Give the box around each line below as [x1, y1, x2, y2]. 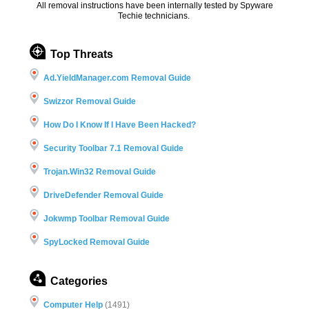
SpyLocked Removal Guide [43, 237, 150, 247]
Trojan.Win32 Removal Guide [43, 166, 156, 177]
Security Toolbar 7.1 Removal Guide [43, 143, 183, 153]
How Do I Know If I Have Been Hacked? [43, 119, 196, 130]
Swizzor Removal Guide [43, 96, 136, 106]
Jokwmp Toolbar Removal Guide [43, 213, 170, 223]
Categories [50, 275, 108, 287]
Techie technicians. [117, 11, 192, 21]
